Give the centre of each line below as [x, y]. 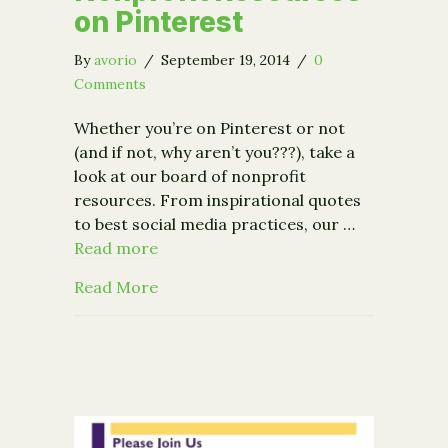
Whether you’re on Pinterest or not [209, 128]
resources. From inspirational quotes [217, 200]
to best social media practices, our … [214, 224]
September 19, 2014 [227, 60]
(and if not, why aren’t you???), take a [214, 152]
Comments [110, 84]
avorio [115, 60]
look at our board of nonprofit [190, 176]
